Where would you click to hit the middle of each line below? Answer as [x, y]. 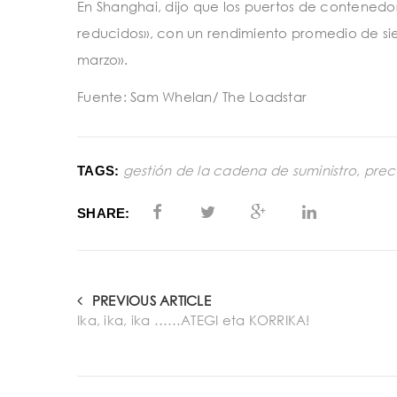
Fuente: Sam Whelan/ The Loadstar [192, 96]
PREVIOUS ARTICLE [149, 300]
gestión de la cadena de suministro [239, 170]
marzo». [102, 60]
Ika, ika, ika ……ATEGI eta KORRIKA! [194, 319]
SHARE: [104, 213]
